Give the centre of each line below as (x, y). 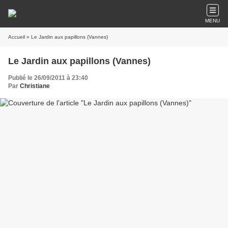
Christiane (35, 86)
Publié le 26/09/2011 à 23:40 (48, 78)
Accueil (17, 37)
